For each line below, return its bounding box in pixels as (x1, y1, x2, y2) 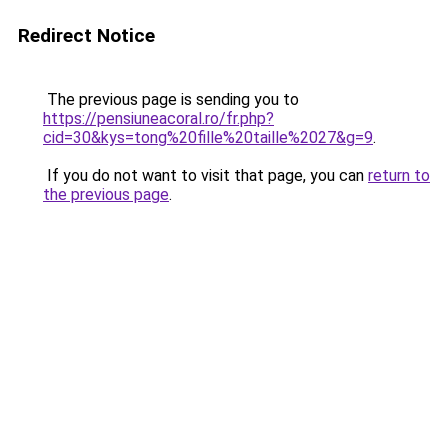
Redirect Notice (18, 24, 155, 47)
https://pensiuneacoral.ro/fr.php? (43, 109, 274, 128)
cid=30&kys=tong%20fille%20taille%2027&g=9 (43, 128, 373, 147)
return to (368, 166, 430, 185)
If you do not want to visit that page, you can (43, 166, 368, 185)
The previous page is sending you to (43, 90, 299, 109)
